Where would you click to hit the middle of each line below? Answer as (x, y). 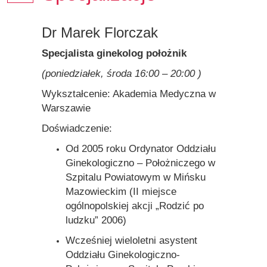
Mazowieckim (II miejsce (121, 191)
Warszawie (66, 108)
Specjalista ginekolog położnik (114, 53)
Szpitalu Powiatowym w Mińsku (135, 177)
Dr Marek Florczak (100, 32)
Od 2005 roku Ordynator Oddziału (140, 148)
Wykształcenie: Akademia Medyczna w (128, 94)
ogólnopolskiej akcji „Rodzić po (134, 206)
